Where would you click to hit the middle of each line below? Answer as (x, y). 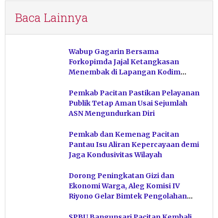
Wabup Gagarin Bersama (114, 52)
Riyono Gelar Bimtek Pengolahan (128, 196)
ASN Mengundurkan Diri (112, 114)
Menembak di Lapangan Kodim (125, 72)
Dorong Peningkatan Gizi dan (121, 176)
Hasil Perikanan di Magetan (118, 207)
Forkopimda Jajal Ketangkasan (124, 62)
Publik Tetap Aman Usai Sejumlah (128, 103)
